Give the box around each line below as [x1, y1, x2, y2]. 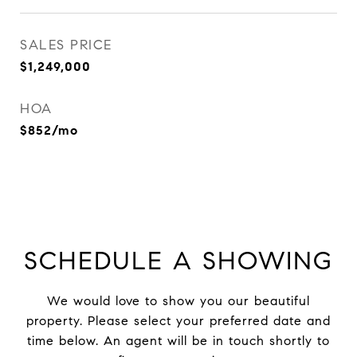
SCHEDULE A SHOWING [24, 245, 333, 277]
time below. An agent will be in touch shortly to [27, 333, 330, 348]
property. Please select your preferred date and [26, 313, 331, 328]
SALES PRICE [20, 37, 112, 53]
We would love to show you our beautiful [47, 293, 310, 308]
